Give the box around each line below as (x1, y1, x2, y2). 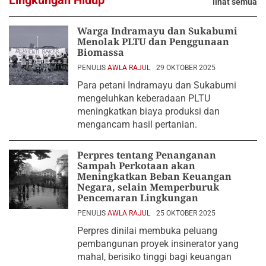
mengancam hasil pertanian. (77, 118, 197, 130)
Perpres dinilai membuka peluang (77, 224, 217, 236)
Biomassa (77, 45, 124, 59)
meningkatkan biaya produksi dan (77, 105, 220, 117)
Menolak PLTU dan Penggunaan (77, 34, 229, 48)
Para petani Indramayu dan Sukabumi (77, 79, 236, 91)
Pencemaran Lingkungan (77, 191, 198, 204)
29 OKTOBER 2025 (156, 63, 216, 72)
